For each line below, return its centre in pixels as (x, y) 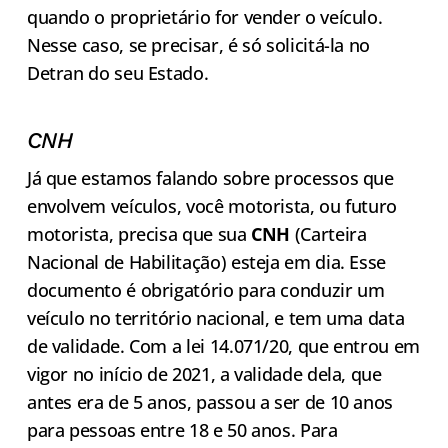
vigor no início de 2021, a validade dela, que (204, 374)
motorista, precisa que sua (139, 234)
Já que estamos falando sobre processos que (210, 178)
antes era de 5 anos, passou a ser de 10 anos (210, 402)
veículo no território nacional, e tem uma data (215, 318)
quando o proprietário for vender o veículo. (204, 17)
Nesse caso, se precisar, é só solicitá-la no (198, 45)
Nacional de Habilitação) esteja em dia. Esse (206, 262)
